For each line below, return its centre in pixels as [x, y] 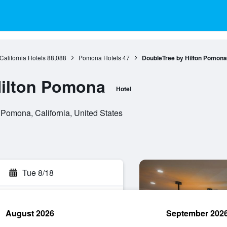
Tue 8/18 [38, 173]
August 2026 [30, 213]
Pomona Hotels [100, 58]
